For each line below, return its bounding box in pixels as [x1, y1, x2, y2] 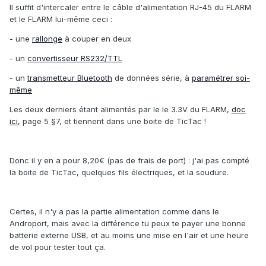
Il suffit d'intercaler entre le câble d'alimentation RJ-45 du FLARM [9, 2, 251, 12]
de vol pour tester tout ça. [9, 242, 106, 252]
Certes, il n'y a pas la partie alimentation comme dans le [9, 207, 219, 217]
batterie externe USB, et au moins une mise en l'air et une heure [9, 230, 249, 240]
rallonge [32, 34, 62, 44]
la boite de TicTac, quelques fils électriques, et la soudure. [9, 167, 229, 178]
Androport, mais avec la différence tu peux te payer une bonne [9, 218, 246, 229]
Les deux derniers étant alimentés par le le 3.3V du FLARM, [9, 104, 232, 115]
